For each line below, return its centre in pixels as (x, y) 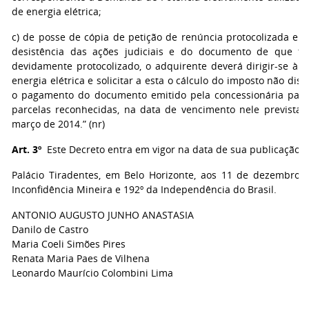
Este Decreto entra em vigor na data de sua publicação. (172, 149)
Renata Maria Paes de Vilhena (81, 258)
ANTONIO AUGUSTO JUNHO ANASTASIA (103, 215)
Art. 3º (27, 149)
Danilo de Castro (50, 229)
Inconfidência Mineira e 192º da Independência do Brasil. (144, 189)
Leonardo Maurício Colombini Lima (92, 273)
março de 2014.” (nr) (58, 124)
